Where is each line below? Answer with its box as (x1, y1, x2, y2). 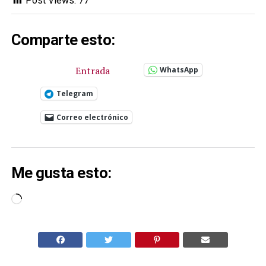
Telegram (56, 88, 93, 99)
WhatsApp (159, 64, 198, 75)
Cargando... (21, 194, 66, 206)
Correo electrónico (56, 112, 128, 122)
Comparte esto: (11, 30, 115, 49)
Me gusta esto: (11, 164, 112, 182)
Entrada (75, 64, 110, 77)
